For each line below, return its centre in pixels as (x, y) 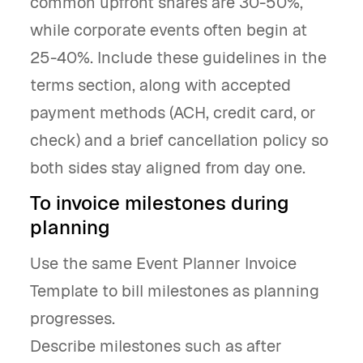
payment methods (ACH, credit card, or (173, 113)
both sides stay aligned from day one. (168, 168)
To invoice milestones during (160, 203)
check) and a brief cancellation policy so (179, 140)
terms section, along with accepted (160, 85)
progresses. (73, 318)
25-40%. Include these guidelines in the (178, 58)
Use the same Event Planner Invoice (163, 263)
